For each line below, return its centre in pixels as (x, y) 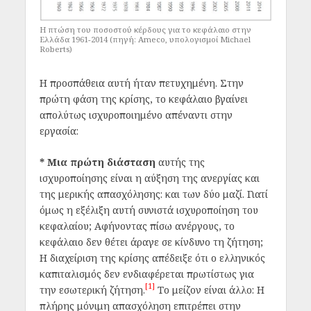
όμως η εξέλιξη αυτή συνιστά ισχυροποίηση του (149, 210)
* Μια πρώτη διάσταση (97, 162)
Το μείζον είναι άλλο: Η (209, 290)
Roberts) (56, 49)
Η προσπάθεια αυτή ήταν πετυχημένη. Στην (141, 83)
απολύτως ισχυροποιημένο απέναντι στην (136, 115)
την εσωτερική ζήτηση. (92, 290)
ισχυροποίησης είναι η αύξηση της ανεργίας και (149, 178)
